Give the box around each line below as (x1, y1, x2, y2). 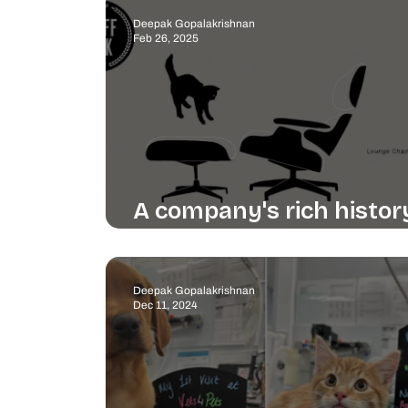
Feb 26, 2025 (132, 32, 199, 46)
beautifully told (132, 224, 307, 253)
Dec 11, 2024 (132, 299, 198, 312)
